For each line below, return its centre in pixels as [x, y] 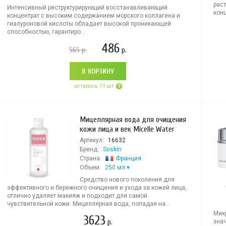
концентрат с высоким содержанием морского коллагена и [93, 16]
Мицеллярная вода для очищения [133, 120]
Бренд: [89, 149]
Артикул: [92, 140]
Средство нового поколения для [127, 180]
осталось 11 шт [94, 86]
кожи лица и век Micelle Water [127, 129]
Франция [128, 158]
